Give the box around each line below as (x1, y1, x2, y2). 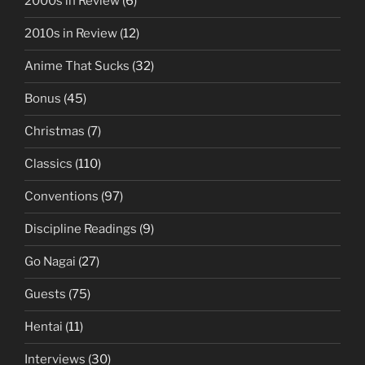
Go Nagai (24, 254, 76, 270)
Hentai (24, 319, 63, 335)
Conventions (24, 189, 99, 204)
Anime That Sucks (24, 59, 130, 74)
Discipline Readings (24, 222, 137, 237)
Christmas (24, 124, 85, 139)
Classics (24, 156, 73, 172)
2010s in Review (24, 26, 117, 42)
